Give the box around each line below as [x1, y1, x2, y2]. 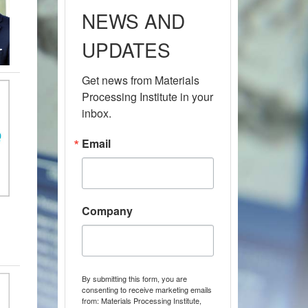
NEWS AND [81, 7, 185, 34]
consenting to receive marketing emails [81, 284, 212, 295]
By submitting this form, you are [81, 273, 187, 284]
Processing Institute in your [81, 89, 213, 104]
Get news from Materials [81, 72, 199, 88]
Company [81, 203, 133, 219]
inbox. [81, 105, 111, 121]
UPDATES [81, 36, 170, 63]
